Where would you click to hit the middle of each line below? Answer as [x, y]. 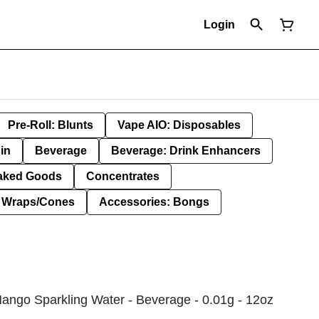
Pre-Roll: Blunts [51, 125]
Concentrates [123, 176]
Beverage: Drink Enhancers [186, 151]
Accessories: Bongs [154, 202]
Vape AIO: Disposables [179, 125]
